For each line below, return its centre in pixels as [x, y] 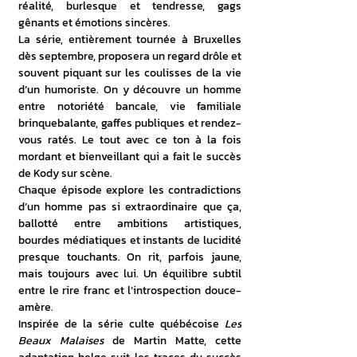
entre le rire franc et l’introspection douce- [130, 290]
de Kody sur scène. [65, 173]
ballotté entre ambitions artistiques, [130, 224]
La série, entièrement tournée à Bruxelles [130, 39]
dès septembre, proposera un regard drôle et [130, 56]
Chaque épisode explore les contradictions [130, 190]
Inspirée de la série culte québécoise [122, 324]
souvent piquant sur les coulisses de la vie [130, 73]
